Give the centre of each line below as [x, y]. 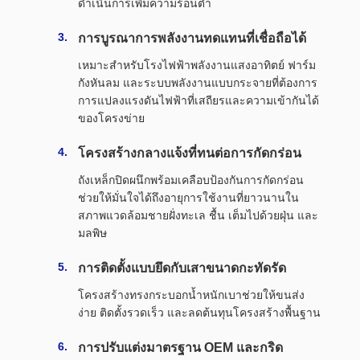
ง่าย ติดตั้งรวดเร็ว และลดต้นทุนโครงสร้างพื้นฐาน [199, 313]
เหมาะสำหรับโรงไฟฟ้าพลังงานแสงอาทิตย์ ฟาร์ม [197, 65]
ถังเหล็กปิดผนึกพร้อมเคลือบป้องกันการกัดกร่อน [191, 180]
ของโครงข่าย [111, 118]
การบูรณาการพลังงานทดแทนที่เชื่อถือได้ [192, 38]
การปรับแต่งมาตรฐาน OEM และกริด [180, 348]
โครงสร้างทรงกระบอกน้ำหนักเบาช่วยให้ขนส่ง [191, 295]
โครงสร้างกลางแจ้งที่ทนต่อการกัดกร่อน [190, 153]
